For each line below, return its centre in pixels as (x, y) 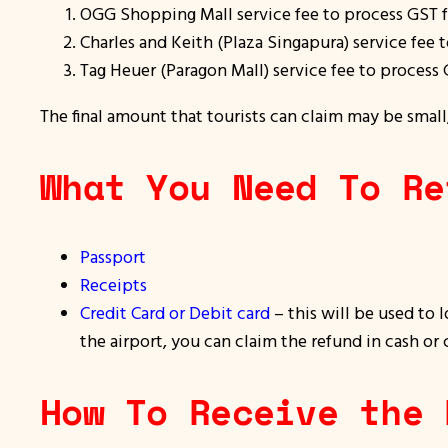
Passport (113, 256)
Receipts (113, 284)
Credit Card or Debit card (175, 312)
